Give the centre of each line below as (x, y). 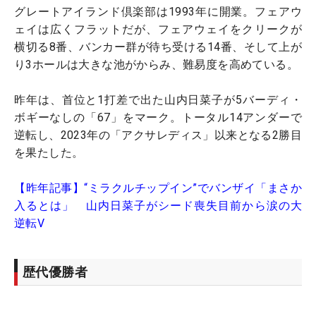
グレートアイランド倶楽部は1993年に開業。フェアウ (158, 12)
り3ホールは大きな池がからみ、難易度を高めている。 (156, 65)
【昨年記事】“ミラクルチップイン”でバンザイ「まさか (158, 188)
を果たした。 (49, 153)
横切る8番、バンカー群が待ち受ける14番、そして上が (158, 47)
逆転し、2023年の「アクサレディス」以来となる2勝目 (158, 135)
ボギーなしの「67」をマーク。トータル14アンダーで (158, 118)
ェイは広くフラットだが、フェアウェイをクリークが (158, 30)
